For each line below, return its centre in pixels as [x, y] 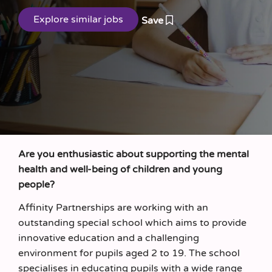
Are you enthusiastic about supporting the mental [134, 154]
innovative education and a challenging [109, 238]
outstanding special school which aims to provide [132, 223]
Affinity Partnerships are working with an [113, 207]
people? [36, 185]
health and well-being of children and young [120, 169]
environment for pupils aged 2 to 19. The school [129, 253]
